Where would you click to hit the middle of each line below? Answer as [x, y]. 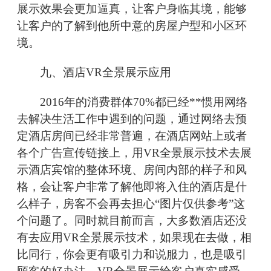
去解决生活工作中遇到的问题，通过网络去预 [132, 119]
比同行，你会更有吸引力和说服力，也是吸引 [132, 255]
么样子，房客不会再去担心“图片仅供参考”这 [131, 204]
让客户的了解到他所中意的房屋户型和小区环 [132, 26]
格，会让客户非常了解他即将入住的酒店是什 [132, 187]
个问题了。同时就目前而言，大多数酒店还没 [132, 221]
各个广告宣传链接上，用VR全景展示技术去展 [134, 153]
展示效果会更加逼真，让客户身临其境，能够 [132, 9]
